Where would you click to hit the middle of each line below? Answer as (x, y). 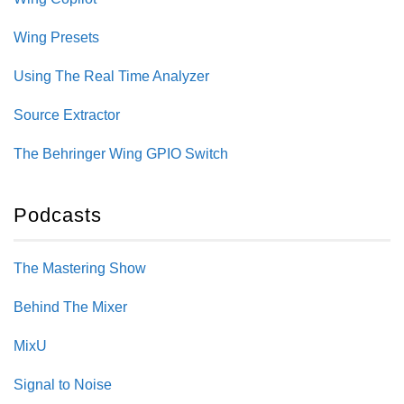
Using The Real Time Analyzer (111, 77)
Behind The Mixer (70, 308)
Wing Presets (56, 38)
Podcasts (58, 216)
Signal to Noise (63, 385)
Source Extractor (67, 115)
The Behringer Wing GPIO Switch (121, 154)
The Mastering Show (80, 269)
